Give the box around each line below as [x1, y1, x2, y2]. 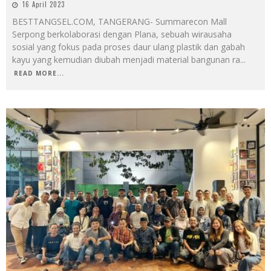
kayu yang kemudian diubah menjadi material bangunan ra [12, 53, 240, 65]
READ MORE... [14, 68, 64, 77]
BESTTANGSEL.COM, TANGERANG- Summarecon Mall [12, 15, 227, 27]
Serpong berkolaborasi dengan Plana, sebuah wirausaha [12, 28, 232, 40]
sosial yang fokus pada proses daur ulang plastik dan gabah [12, 41, 245, 53]
